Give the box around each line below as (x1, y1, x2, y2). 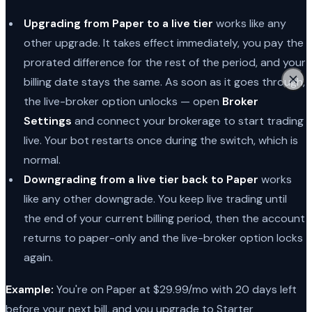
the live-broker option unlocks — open (23, 93, 222, 109)
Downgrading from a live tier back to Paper (23, 171, 258, 187)
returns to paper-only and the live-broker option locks (23, 230, 303, 245)
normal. (23, 152, 61, 167)
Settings (23, 113, 72, 128)
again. (23, 249, 53, 265)
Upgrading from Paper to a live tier (23, 15, 213, 31)
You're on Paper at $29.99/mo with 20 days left (54, 281, 297, 297)
